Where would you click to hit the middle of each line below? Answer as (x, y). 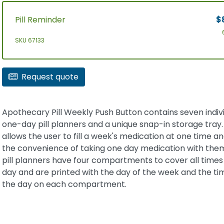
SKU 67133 (29, 40)
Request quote (50, 76)
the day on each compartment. (64, 184)
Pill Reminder (40, 19)
